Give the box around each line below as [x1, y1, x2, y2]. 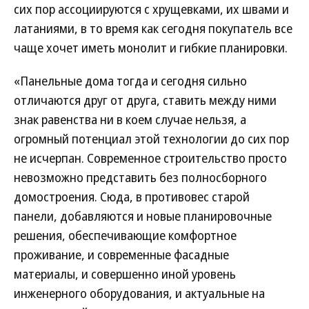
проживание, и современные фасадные [14, 246, 229, 263]
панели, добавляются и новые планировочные [14, 208, 272, 224]
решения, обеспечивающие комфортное [14, 227, 237, 243]
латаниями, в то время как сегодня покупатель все [14, 20, 292, 37]
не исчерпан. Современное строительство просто [14, 150, 287, 166]
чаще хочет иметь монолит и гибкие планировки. [14, 39, 288, 56]
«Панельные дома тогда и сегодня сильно [14, 72, 247, 89]
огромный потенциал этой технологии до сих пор [14, 130, 289, 147]
